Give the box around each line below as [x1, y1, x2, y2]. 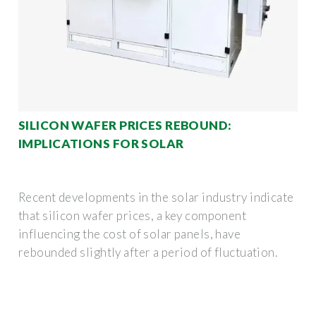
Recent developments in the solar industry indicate [18, 189, 294, 205]
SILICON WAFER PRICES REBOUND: [18, 117, 232, 133]
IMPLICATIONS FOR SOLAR [18, 135, 184, 151]
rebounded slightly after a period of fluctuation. [18, 244, 278, 260]
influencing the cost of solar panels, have [18, 226, 241, 241]
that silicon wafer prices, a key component [18, 207, 247, 223]
